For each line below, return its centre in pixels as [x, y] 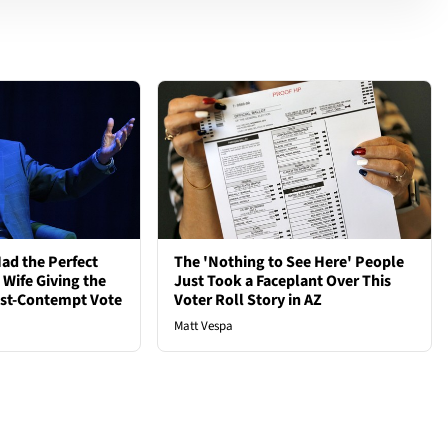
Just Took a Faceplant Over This [283, 281]
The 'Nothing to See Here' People [289, 262]
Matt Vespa [204, 326]
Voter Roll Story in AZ [248, 300]
